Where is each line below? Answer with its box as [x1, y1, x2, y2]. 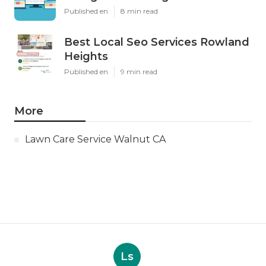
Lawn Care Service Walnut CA [25, 134, 166, 145]
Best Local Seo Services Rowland [64, 36, 249, 49]
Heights [64, 50, 108, 64]
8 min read [121, 7, 158, 16]
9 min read [121, 67, 157, 77]
